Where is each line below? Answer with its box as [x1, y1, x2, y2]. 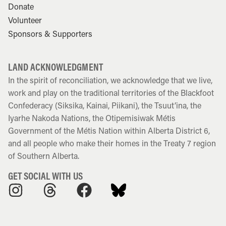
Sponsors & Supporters [8, 28, 92, 39]
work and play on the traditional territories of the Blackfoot [8, 87, 214, 98]
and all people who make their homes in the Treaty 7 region [8, 138, 216, 149]
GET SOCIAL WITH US [8, 169, 83, 182]
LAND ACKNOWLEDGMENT [8, 61, 103, 74]
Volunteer [8, 15, 42, 26]
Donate [8, 1, 34, 12]
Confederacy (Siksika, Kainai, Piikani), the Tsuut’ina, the [8, 100, 201, 111]
